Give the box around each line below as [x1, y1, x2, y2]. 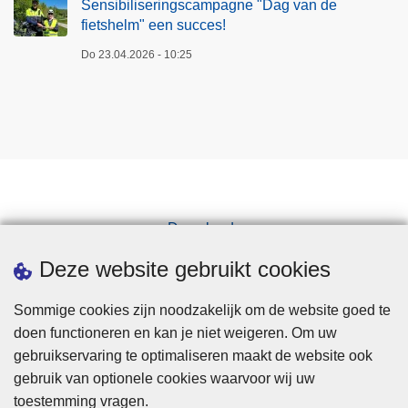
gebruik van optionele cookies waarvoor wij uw [14, 371, 315, 386]
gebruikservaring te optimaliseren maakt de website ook [14, 348, 372, 363]
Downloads [167, 220, 241, 237]
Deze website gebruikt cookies [39, 257, 331, 281]
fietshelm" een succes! [81, 17, 226, 34]
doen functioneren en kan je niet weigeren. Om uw [14, 325, 337, 341]
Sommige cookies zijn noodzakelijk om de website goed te [14, 302, 391, 318]
